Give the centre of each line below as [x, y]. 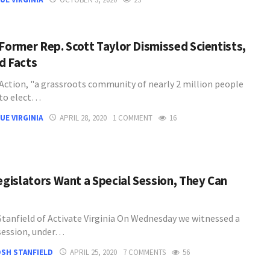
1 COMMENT [133, 118]
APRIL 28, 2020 [83, 118]
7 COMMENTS [144, 253]
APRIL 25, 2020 [93, 253]
